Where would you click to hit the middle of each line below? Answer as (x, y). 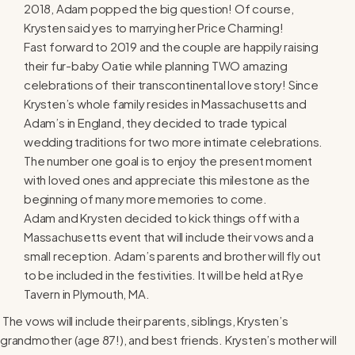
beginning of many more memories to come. (145, 198)
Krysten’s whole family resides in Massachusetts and (165, 103)
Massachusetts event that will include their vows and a (169, 236)
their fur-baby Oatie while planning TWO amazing (156, 65)
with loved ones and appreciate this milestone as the (167, 179)
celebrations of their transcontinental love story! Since (171, 84)
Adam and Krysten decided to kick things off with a (162, 217)
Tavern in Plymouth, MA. (87, 293)
